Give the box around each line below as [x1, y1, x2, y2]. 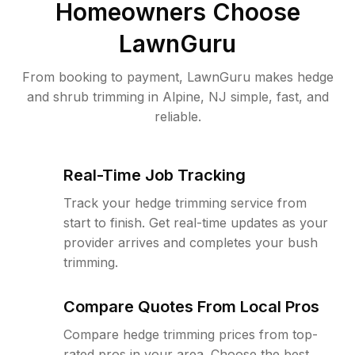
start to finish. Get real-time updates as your [63, 215, 328, 231]
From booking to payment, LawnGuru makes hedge [21, 69, 334, 85]
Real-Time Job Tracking [63, 166, 246, 185]
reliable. [154, 109, 201, 124]
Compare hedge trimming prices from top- [63, 326, 318, 342]
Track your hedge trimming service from [63, 195, 307, 211]
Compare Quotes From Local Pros [63, 297, 319, 316]
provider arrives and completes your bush [63, 235, 318, 250]
